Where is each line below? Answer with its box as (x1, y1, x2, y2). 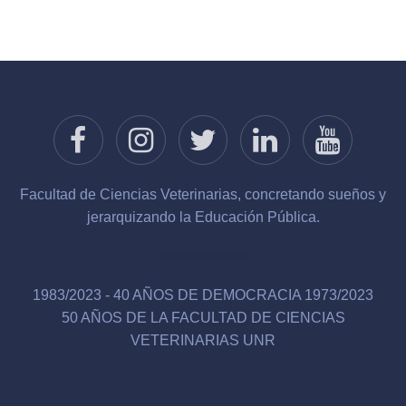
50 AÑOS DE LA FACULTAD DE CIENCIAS (61, 310, 345, 326)
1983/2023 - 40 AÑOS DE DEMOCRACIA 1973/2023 (33, 287, 373, 304)
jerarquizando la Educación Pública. (86, 209, 320, 226)
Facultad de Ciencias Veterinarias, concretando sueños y (20, 187, 386, 203)
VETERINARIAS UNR (130, 333, 275, 349)
